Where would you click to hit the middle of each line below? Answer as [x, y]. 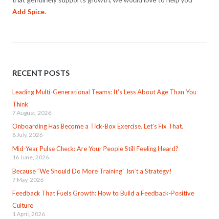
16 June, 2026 [30, 157]
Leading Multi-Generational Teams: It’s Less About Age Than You [104, 92]
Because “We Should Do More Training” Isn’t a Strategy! [92, 171]
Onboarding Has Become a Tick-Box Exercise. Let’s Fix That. [98, 126]
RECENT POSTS [41, 73]
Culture [22, 206]
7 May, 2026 [28, 179]
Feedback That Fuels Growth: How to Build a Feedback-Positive [103, 193]
